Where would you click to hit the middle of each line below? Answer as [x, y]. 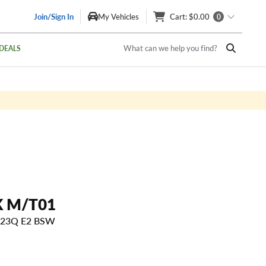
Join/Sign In [54, 16]
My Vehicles [118, 16]
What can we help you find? [170, 48]
